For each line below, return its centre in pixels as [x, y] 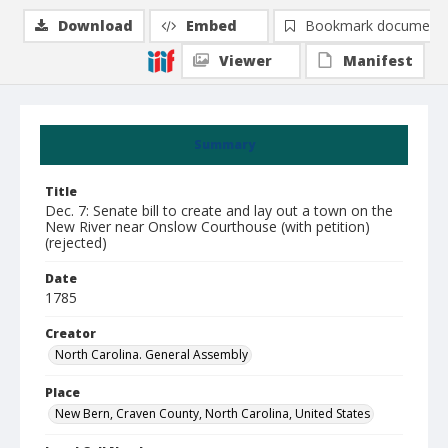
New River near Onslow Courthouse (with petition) [207, 226]
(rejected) [76, 242]
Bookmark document [374, 25]
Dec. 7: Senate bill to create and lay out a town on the [219, 210]
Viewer [245, 60]
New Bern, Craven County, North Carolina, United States [212, 413]
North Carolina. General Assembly [151, 354]
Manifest [378, 60]
